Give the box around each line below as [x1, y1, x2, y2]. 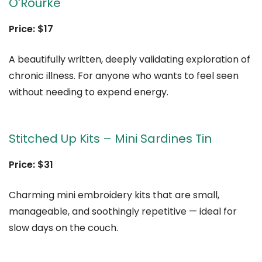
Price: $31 [9, 158, 53, 172]
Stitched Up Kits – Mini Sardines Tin [9, 130, 212, 147]
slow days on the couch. [9, 221, 118, 235]
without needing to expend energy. [9, 85, 168, 99]
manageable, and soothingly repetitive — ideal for [9, 205, 237, 219]
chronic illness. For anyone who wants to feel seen [9, 69, 239, 83]
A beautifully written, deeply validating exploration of [9, 53, 250, 67]
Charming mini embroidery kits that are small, [9, 188, 219, 202]
